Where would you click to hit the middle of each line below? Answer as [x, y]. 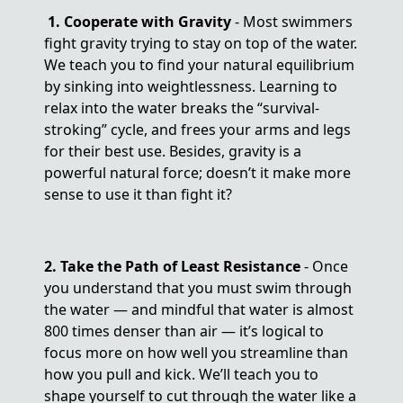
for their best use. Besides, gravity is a [173, 151]
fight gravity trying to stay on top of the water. [201, 43]
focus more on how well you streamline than [197, 353]
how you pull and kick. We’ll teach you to [182, 374]
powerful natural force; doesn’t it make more [198, 173]
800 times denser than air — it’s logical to [184, 331]
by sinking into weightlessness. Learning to [191, 86]
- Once [325, 266]
